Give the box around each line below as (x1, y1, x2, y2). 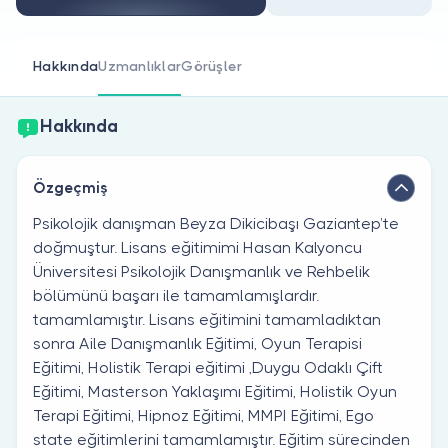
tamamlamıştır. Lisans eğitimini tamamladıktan (33, 309, 381, 329)
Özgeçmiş (33, 178, 108, 197)
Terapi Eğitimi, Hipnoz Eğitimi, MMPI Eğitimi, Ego (33, 405, 374, 425)
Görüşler (181, 57, 243, 74)
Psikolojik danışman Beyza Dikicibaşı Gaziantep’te (33, 213, 399, 233)
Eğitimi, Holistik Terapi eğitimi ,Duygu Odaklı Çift (33, 357, 383, 377)
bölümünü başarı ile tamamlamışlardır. (33, 285, 319, 305)
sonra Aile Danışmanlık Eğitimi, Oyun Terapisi (33, 333, 362, 353)
